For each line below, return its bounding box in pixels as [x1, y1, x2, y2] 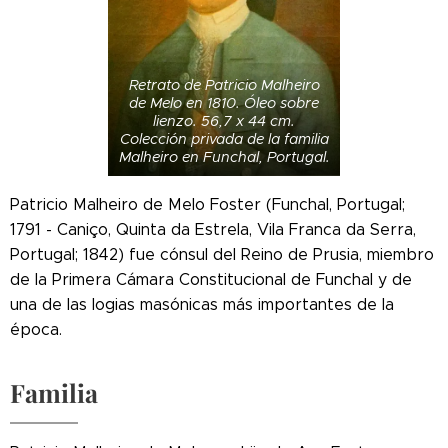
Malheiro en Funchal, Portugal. [118, 147, 330, 166]
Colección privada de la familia [119, 129, 329, 148]
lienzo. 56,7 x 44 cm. [153, 111, 295, 130]
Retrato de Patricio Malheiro [128, 75, 320, 94]
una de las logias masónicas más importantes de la [10, 294, 394, 314]
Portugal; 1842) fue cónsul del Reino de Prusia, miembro [10, 244, 434, 264]
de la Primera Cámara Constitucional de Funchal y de [10, 269, 412, 289]
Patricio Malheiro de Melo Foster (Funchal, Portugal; [10, 194, 405, 214]
